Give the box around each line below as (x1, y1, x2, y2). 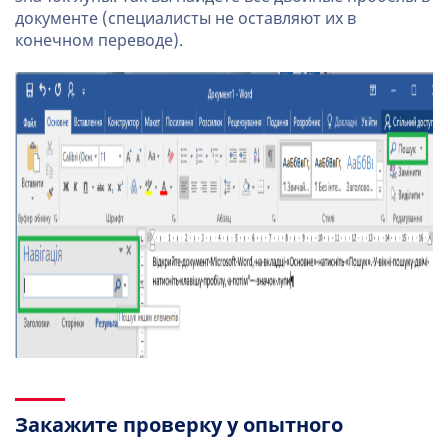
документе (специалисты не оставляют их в (15, 9, 356, 28)
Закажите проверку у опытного (15, 413, 343, 437)
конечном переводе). (15, 31, 183, 50)
